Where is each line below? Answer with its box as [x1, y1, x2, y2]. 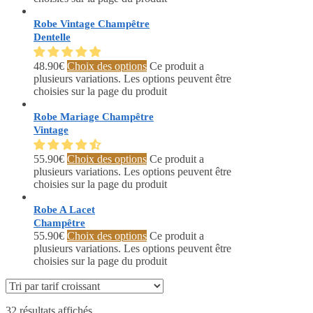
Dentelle [34, 31, 71, 43]
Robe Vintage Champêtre [34, 18, 150, 30]
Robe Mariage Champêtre [34, 111, 154, 123]
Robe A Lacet [34, 204, 95, 216]
